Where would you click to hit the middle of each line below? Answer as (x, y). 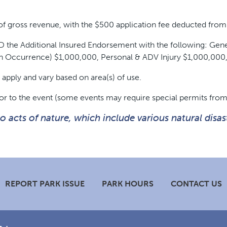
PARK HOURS (128, 184)
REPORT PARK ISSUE (45, 184)
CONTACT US (196, 184)
